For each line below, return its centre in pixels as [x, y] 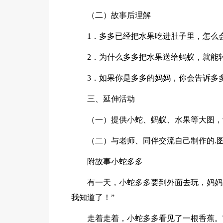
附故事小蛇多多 [115, 161]
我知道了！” [93, 197]
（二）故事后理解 [119, 15]
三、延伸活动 [111, 99]
